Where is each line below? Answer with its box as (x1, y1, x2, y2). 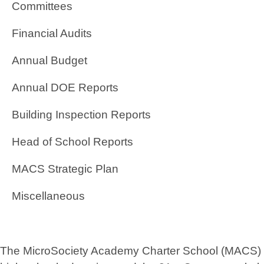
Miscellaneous (12, 190, 85, 203)
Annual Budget (12, 54, 87, 67)
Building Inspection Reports (12, 108, 151, 121)
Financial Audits (12, 27, 92, 40)
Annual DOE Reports (12, 81, 118, 94)
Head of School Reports (12, 136, 133, 148)
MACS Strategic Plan (12, 163, 118, 176)
